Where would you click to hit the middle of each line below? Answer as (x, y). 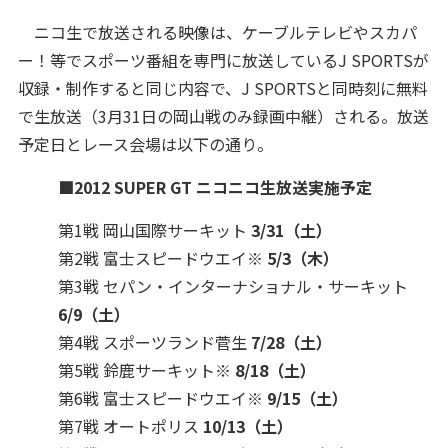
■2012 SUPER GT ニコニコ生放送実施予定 (214, 187)
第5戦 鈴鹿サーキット (136, 370)
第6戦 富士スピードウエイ (152, 398)
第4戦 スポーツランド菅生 (154, 342)
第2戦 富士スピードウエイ (152, 258)
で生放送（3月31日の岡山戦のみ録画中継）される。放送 (223, 116)
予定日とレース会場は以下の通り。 (145, 144)
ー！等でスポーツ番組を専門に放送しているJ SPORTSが (223, 60)
